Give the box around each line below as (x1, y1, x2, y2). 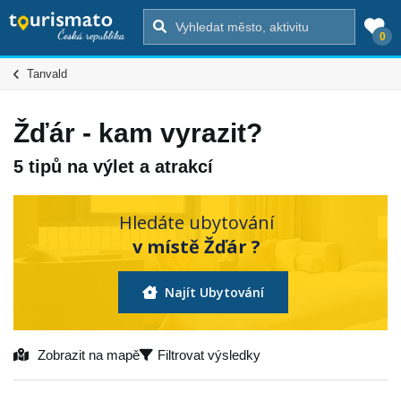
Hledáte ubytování (119, 209, 274, 235)
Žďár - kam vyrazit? (13, 118, 262, 148)
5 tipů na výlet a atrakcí (13, 156, 213, 176)
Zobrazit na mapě (38, 346, 140, 363)
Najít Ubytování (161, 283, 264, 301)
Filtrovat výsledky (158, 346, 260, 363)
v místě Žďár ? (132, 234, 260, 259)
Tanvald (27, 67, 67, 81)
